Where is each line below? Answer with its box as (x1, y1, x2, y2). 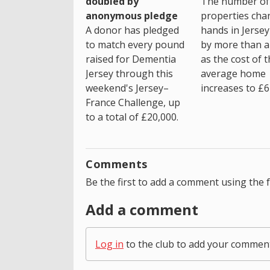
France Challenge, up (86, 96, 180, 110)
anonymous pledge (86, 9, 178, 23)
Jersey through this (86, 67, 173, 81)
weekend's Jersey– (86, 81, 169, 95)
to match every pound (86, 38, 184, 52)
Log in (95, 237, 124, 251)
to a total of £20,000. (86, 110, 178, 124)
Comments (86, 157, 148, 172)
